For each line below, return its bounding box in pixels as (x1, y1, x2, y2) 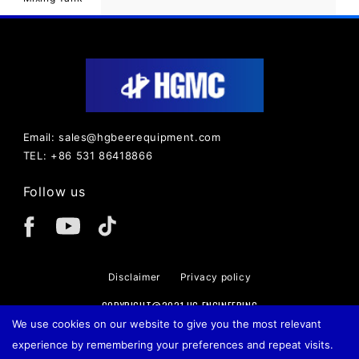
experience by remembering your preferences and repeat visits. (12, 338, 333, 351)
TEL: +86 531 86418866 (22, 149, 153, 162)
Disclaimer (107, 271, 160, 283)
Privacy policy (179, 271, 252, 283)
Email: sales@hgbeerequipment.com (22, 131, 221, 143)
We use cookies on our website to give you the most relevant (12, 317, 321, 330)
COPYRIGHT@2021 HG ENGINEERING (101, 299, 258, 313)
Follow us (22, 184, 86, 200)
